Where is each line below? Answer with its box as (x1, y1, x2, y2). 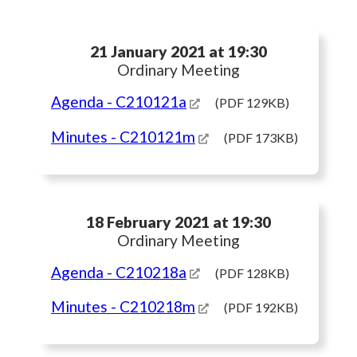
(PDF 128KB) (215, 265, 289, 280)
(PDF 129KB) (215, 95, 289, 111)
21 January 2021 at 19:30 (90, 42, 267, 61)
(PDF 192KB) (224, 300, 298, 316)
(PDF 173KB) (224, 130, 298, 146)
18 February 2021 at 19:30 (86, 212, 271, 231)
